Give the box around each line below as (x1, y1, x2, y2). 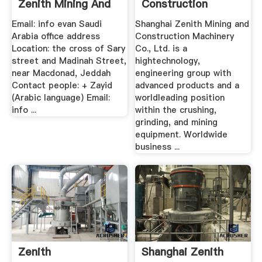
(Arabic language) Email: (11, 92, 110, 104)
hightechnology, (135, 55, 201, 67)
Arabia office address (11, 30, 100, 43)
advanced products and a (135, 80, 240, 92)
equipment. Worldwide (135, 129, 228, 141)
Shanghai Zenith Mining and (135, 18, 250, 30)
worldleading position (135, 92, 225, 104)
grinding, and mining (135, 116, 218, 129)
